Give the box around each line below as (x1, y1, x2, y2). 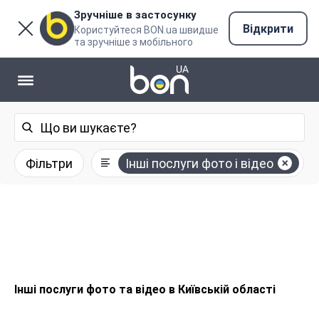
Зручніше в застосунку (74, 9, 197, 21)
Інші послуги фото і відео (125, 155, 273, 171)
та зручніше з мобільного (74, 36, 193, 48)
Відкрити (243, 21, 293, 36)
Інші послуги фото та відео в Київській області (14, 283, 276, 296)
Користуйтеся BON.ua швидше (74, 24, 219, 36)
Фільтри (26, 155, 73, 171)
